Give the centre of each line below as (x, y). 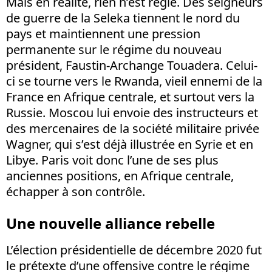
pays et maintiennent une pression (103, 33)
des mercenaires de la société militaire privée (133, 128)
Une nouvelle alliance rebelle (110, 223)
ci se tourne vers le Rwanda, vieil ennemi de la (134, 81)
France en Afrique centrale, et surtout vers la (130, 97)
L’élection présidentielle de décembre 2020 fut (134, 250)
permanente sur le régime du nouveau (114, 49)
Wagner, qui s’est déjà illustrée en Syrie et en (130, 144)
